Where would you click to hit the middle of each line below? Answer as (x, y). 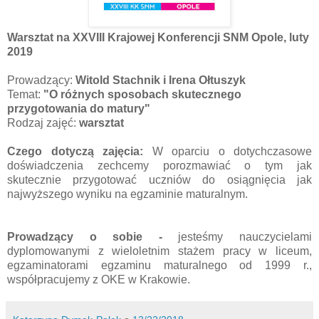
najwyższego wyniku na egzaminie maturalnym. (127, 194)
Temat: (25, 94)
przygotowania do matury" (79, 108)
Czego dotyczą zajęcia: (80, 151)
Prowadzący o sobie (75, 236)
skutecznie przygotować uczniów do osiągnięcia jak (159, 179)
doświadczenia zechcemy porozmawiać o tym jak (159, 165)
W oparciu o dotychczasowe (232, 151)
